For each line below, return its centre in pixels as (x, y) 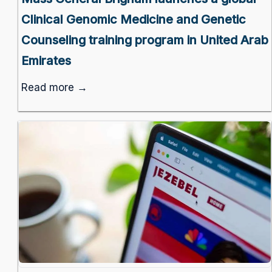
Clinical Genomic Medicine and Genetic (134, 19)
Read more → (54, 87)
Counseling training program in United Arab (145, 40)
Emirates (46, 60)
